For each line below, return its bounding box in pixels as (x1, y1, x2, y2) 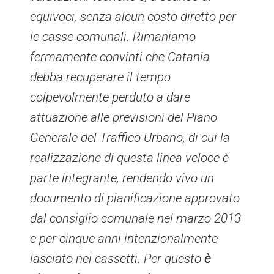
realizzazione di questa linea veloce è (30, 150, 229, 166)
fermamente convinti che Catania (30, 50, 210, 65)
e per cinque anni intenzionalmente (30, 231, 218, 246)
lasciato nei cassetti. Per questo (30, 251, 205, 267)
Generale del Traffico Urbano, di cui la (30, 130, 231, 146)
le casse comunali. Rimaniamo (30, 29, 196, 45)
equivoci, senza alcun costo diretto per (30, 9, 237, 24)
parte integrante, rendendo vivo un (30, 171, 215, 186)
